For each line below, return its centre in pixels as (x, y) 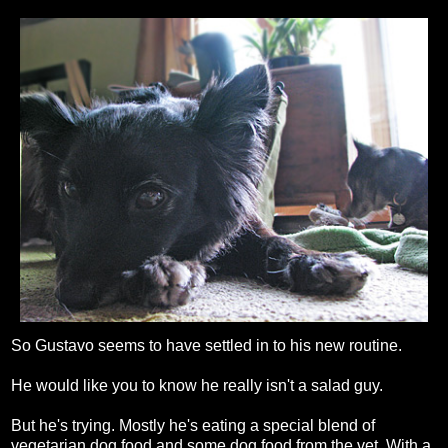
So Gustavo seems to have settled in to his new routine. (206, 346)
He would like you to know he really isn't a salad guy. (197, 386)
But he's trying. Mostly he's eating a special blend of (193, 426)
